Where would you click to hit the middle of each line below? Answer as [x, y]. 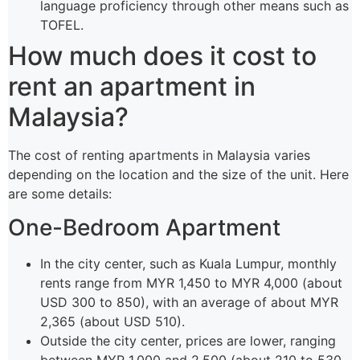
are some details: [60, 193]
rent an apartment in [132, 86]
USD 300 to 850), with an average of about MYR [189, 303]
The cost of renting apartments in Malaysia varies [159, 155]
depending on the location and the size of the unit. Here [178, 174]
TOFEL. [62, 25]
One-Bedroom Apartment [144, 228]
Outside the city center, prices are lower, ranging [188, 341]
